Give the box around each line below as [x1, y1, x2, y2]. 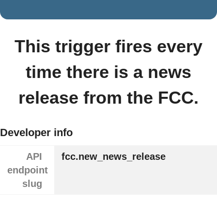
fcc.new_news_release [61, 151, 166, 162]
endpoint [7, 165, 48, 176]
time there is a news [26, 62, 191, 82]
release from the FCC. [18, 88, 199, 108]
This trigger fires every [15, 36, 202, 56]
